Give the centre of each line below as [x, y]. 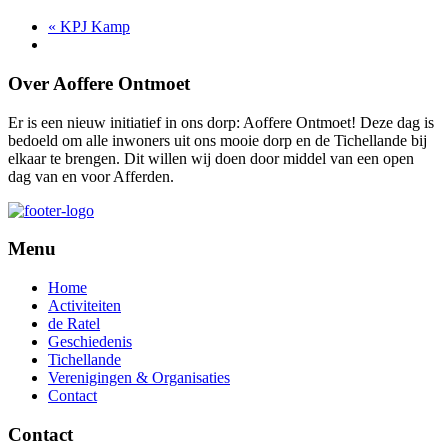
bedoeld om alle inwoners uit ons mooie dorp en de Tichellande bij [217, 140]
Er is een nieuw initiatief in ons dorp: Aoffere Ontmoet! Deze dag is [221, 122]
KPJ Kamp [93, 27]
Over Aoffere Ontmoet [99, 83]
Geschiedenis [90, 341]
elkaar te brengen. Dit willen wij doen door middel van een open [211, 158]
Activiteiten [84, 305]
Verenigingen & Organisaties [139, 377]
